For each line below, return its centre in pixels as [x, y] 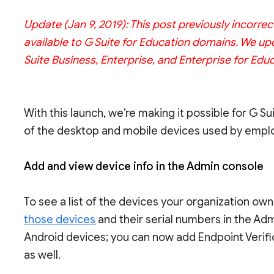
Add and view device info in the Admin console [145, 166]
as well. [43, 255]
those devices [60, 220]
